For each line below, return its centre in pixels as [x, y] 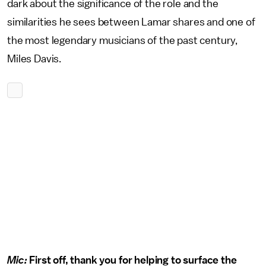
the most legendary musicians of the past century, [123, 40]
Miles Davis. [34, 59]
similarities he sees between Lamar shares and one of [131, 22]
